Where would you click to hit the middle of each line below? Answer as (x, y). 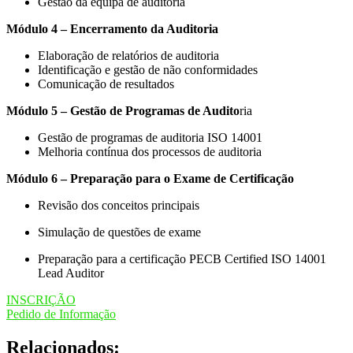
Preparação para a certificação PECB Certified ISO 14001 (182, 259)
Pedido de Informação (61, 314)
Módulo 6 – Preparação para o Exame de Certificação (150, 179)
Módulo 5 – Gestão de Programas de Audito (123, 111)
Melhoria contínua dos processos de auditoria (150, 152)
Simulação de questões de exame (119, 232)
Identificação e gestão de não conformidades (148, 70)
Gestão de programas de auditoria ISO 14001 (150, 138)
